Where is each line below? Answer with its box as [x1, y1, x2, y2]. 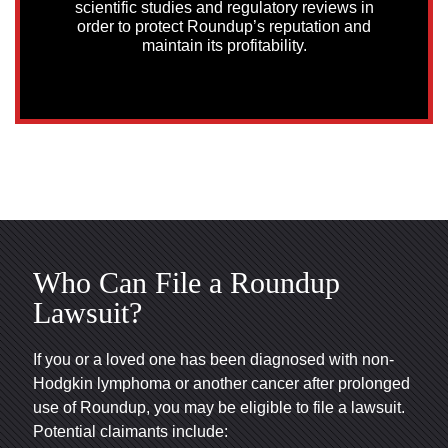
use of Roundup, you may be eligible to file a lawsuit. [33, 398, 405, 416]
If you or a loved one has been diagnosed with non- [33, 350, 394, 368]
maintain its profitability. [141, 36, 307, 54]
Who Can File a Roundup [33, 265, 340, 299]
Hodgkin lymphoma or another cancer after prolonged [33, 374, 410, 392]
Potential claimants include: [33, 422, 228, 440]
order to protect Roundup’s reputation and [77, 17, 371, 35]
